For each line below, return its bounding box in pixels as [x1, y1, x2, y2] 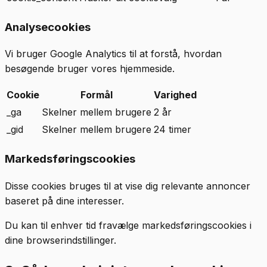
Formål [80, 89, 113, 101]
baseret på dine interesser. [5, 194, 124, 207]
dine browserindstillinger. [5, 234, 116, 246]
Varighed [154, 89, 197, 101]
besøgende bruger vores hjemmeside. [5, 63, 175, 75]
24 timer [154, 123, 191, 136]
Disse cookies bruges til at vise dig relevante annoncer [5, 179, 250, 192]
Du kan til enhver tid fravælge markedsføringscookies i [5, 219, 252, 231]
